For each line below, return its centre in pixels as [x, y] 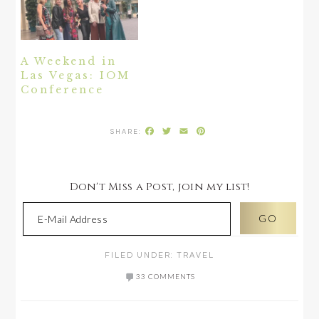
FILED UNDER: [141, 256]
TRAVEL [195, 256]
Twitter [195, 131]
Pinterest [235, 131]
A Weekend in [69, 62]
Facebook [184, 131]
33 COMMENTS [165, 277]
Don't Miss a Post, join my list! [159, 187]
